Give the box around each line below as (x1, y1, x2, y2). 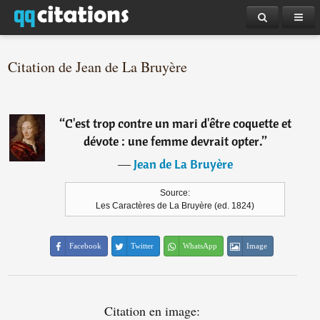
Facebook (69, 241, 102, 250)
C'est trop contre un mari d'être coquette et (64, 115, 291, 131)
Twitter (131, 241, 154, 250)
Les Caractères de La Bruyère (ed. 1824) (96, 201, 255, 211)
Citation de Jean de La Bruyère (8, 57, 188, 76)
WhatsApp (183, 241, 218, 250)
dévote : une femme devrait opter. (83, 133, 262, 149)
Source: (160, 188, 191, 198)
